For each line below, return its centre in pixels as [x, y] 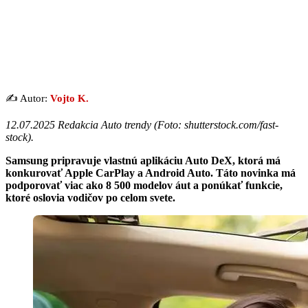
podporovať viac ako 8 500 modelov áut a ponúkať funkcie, [144, 185]
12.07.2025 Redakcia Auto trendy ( [81, 124]
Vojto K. [69, 98]
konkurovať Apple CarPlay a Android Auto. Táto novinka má [151, 173]
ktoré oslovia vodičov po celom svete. [90, 197]
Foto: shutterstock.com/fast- [218, 124]
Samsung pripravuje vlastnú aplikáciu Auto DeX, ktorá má [143, 160]
